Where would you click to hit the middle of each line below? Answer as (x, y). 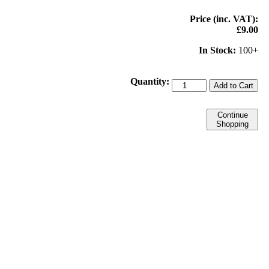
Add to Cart (234, 85)
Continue (232, 115)
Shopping (232, 124)
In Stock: (217, 50)
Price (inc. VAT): (224, 19)
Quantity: (150, 81)
